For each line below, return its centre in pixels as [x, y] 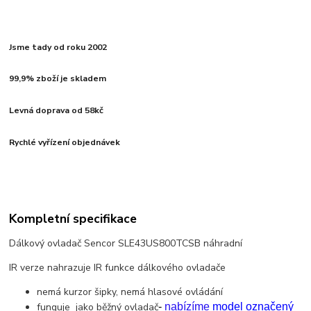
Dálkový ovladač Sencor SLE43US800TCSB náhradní [126, 244]
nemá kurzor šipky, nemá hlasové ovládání [130, 292]
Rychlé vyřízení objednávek [65, 143]
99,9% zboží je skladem [58, 79]
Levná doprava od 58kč [57, 111]
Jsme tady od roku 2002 [58, 47]
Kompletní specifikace [73, 219]
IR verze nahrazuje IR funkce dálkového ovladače [119, 268]
